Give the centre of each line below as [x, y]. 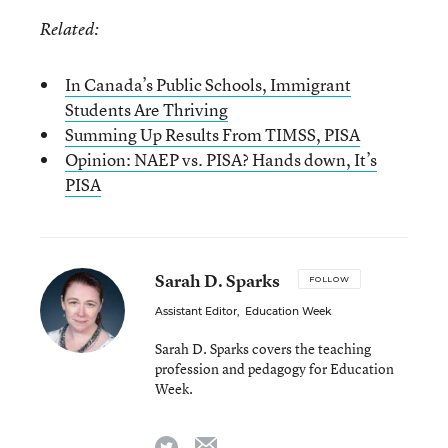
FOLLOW [329, 279]
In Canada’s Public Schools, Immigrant [208, 84]
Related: [69, 29]
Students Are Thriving [146, 109]
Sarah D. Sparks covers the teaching [263, 348]
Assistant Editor [196, 311]
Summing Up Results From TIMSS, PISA [212, 134]
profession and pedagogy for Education [274, 368]
